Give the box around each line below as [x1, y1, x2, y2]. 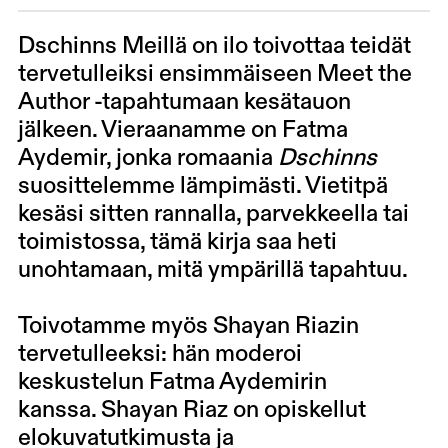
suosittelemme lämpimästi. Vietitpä [17, 174, 388, 198]
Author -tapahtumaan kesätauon [17, 90, 351, 114]
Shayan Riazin [212, 314, 359, 338]
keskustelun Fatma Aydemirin [17, 370, 327, 394]
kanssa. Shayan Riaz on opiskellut [17, 398, 366, 422]
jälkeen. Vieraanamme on [17, 118, 282, 142]
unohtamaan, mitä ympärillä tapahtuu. [17, 258, 408, 282]
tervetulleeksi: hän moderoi [17, 342, 302, 366]
